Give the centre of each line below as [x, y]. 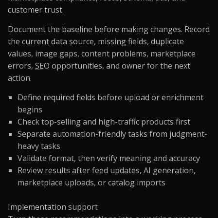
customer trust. [36, 10]
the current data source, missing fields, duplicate [96, 41]
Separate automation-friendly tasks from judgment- [112, 134]
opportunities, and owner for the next [120, 66]
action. [20, 78]
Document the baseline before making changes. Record [109, 29]
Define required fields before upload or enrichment [110, 97]
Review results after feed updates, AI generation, [107, 170]
